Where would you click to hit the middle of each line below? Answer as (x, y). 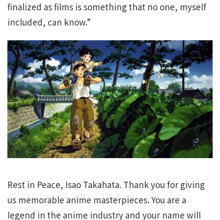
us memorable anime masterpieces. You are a (97, 200)
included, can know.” (49, 22)
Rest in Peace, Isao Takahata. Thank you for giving (106, 185)
